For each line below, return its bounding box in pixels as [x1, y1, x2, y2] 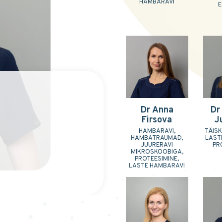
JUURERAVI [141, 141, 173, 149]
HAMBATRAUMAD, [131, 134, 183, 142]
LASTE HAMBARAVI [129, 162, 185, 170]
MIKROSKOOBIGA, [130, 148, 183, 156]
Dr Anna [140, 104, 173, 116]
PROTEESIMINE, [135, 155, 179, 163]
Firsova [142, 114, 172, 126]
